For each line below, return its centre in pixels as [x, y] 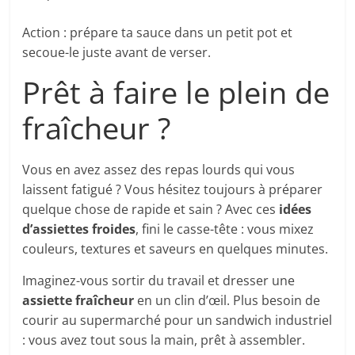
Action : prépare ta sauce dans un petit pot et [158, 33]
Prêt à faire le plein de [176, 92]
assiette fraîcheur [78, 301]
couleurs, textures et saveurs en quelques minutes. [176, 249]
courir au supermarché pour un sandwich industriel [177, 321]
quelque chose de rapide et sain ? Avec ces [151, 210]
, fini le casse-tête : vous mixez [225, 229]
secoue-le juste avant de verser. [117, 53]
